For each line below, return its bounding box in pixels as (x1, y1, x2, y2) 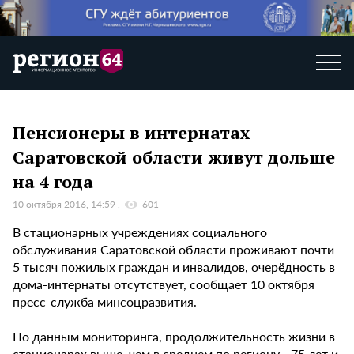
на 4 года (13, 169, 93, 193)
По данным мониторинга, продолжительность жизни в (13, 327, 335, 346)
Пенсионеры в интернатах (13, 120, 250, 144)
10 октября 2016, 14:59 (13, 198, 118, 212)
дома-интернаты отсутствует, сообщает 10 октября (13, 275, 314, 294)
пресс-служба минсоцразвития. (13, 292, 197, 311)
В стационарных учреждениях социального (13, 223, 267, 242)
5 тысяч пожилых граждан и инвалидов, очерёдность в (13, 258, 335, 277)
